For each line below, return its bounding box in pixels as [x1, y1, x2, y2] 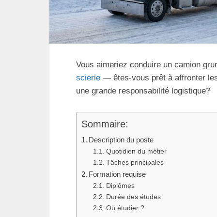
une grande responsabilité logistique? [76, 86, 210, 95]
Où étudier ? [106, 204, 144, 212]
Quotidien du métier [106, 148, 167, 155]
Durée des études [106, 193, 161, 201]
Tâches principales [106, 159, 164, 166]
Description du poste [89, 136, 154, 144]
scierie [76, 73, 100, 82]
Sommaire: [81, 119, 128, 130]
